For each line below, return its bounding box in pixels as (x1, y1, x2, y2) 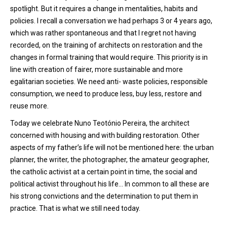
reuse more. (10, 102, 49, 110)
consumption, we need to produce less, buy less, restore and (10, 90, 202, 98)
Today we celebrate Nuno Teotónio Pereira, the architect (10, 119, 190, 127)
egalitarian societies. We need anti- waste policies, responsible (10, 78, 208, 86)
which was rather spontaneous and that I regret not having (10, 29, 196, 37)
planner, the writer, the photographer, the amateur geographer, (10, 156, 209, 164)
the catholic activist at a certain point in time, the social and (10, 168, 197, 176)
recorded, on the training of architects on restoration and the (10, 41, 203, 49)
